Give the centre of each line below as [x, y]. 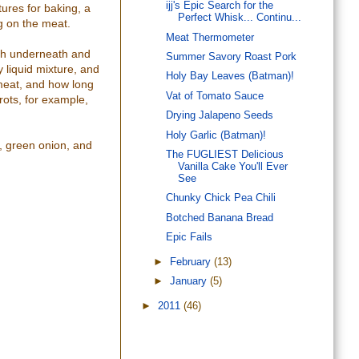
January [190, 282]
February [192, 262]
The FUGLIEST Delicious [225, 155]
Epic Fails [190, 238]
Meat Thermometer [210, 37]
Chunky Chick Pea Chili [221, 198]
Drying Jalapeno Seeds [220, 116]
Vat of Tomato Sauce [215, 96]
